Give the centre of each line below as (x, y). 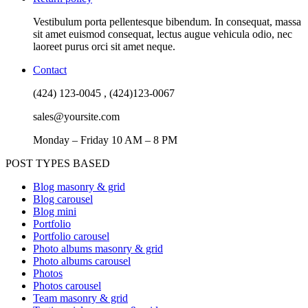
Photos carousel (67, 286)
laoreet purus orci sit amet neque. (104, 47)
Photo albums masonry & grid (98, 249)
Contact (50, 70)
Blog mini (55, 212)
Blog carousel (63, 199)
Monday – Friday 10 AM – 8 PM (105, 140)
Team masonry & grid (80, 298)
